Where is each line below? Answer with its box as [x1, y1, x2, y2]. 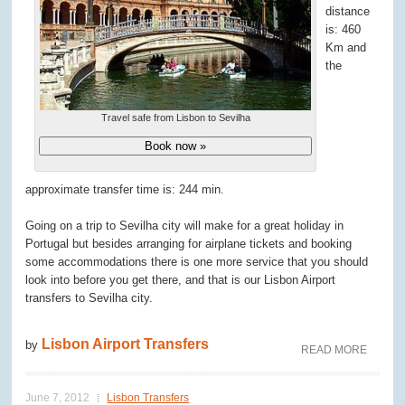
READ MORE [300, 344, 367, 357]
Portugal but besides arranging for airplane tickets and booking [25, 237, 353, 251]
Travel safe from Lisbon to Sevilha [100, 112, 250, 124]
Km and [325, 41, 367, 55]
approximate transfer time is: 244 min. [25, 183, 225, 197]
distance [325, 5, 371, 19]
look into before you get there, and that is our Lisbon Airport [25, 273, 336, 287]
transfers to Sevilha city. [25, 291, 154, 306]
